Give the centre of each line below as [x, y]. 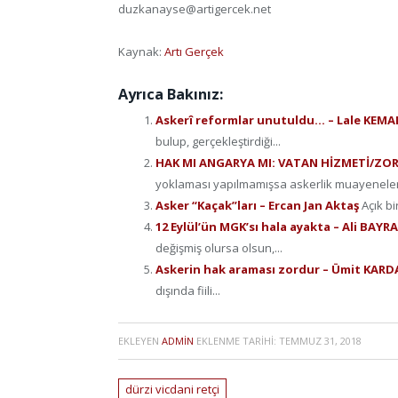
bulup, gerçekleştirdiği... [218, 141]
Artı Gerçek [194, 51]
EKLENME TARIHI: [236, 341]
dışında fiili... [188, 290]
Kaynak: [141, 51]
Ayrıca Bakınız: [171, 94]
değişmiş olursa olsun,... [219, 247]
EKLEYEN [140, 341]
